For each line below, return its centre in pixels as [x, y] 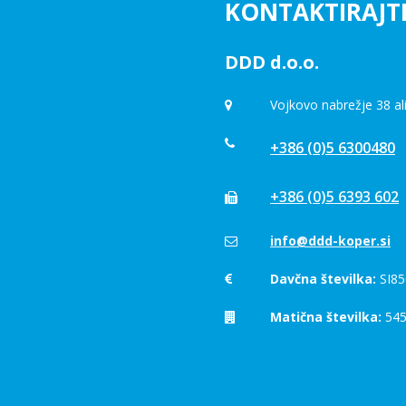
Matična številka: [326, 317]
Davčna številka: [323, 279]
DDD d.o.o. [272, 62]
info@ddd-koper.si [330, 241]
